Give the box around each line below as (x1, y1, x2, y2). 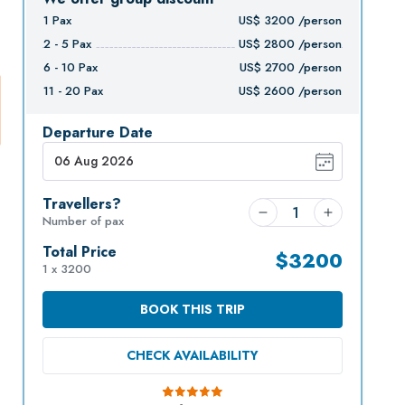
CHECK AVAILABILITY (127, 346, 259, 364)
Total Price (42, 241, 117, 262)
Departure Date (42, 122, 153, 143)
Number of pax (42, 212, 124, 230)
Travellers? (42, 193, 121, 214)
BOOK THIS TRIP (140, 300, 245, 318)
